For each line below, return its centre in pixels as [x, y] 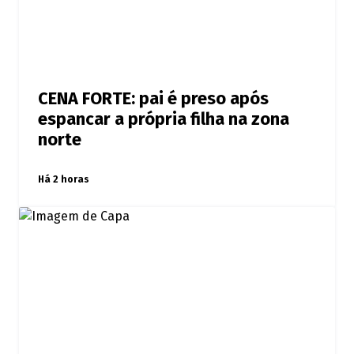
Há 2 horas [64, 180]
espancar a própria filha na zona [164, 120]
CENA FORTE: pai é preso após [153, 99]
